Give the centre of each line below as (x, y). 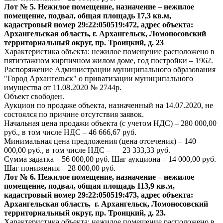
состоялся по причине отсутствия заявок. (74, 114)
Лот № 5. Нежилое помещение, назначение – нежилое (99, 7)
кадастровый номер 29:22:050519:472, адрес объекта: (99, 25)
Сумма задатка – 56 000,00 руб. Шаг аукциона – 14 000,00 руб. (110, 159)
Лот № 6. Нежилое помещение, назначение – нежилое (99, 177)
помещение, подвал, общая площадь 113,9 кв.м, (89, 186)
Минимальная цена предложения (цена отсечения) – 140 (100, 141)
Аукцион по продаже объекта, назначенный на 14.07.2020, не (109, 105)
